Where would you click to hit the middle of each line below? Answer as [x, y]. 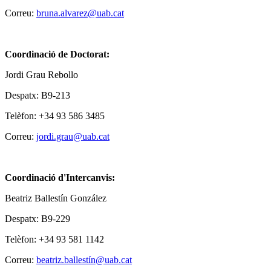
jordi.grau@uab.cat [73, 136]
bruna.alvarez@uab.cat [80, 13]
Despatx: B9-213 [38, 95]
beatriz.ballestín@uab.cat [84, 260]
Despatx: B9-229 [38, 218]
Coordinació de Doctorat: [57, 54]
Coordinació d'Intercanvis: [60, 177]
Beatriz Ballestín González [56, 198]
